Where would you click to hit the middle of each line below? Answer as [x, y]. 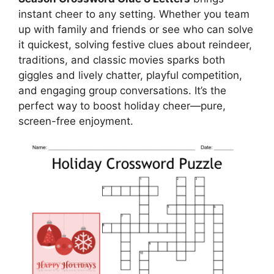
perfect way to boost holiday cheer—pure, [122, 106]
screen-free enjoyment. [76, 121]
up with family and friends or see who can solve [136, 29]
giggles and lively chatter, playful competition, [130, 75]
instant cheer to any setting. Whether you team [134, 14]
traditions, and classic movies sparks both [122, 60]
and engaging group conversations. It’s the [122, 91]
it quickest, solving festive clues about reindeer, [135, 45]
